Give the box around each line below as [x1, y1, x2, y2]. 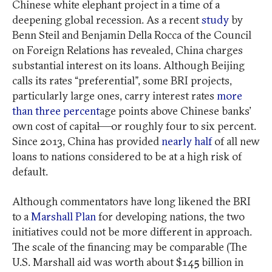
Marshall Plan [31, 209, 96, 223]
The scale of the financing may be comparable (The [12, 239, 247, 254]
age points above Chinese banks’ [100, 103, 251, 118]
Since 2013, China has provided [12, 134, 161, 148]
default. [12, 164, 48, 178]
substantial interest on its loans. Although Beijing [12, 58, 245, 72]
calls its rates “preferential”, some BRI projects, [12, 73, 232, 87]
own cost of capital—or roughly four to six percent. [12, 118, 256, 133]
